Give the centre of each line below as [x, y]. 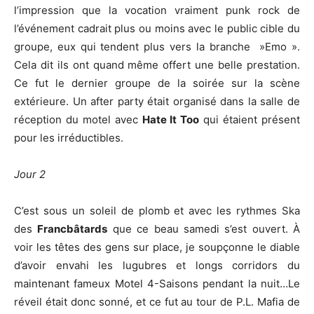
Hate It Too [171, 120]
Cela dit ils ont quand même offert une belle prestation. [157, 65]
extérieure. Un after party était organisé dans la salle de [157, 101]
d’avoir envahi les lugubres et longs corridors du [157, 265]
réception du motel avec [78, 120]
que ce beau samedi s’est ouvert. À [204, 229]
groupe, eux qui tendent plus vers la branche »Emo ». [157, 47]
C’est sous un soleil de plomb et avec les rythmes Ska [157, 211]
